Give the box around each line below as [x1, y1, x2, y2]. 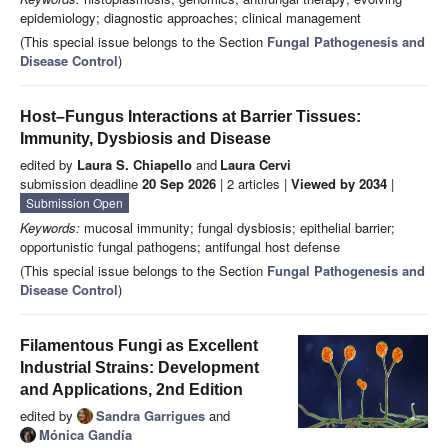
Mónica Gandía [39, 425, 132, 445]
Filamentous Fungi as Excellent [20, 337, 258, 355]
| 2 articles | [216, 174, 291, 194]
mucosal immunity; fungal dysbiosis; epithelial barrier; [80, 218, 395, 238]
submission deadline [20, 174, 142, 194]
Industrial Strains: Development [20, 359, 259, 377]
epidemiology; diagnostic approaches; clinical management [20, 8, 361, 28]
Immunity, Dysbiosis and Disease [20, 130, 271, 148]
